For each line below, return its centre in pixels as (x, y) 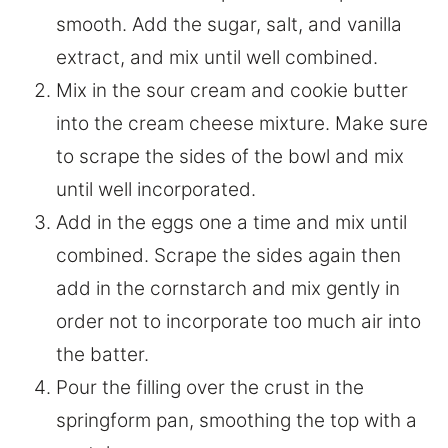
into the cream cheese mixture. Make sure (242, 124)
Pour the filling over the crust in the (210, 388)
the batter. (102, 355)
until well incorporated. (156, 190)
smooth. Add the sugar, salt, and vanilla (229, 25)
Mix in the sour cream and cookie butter (232, 91)
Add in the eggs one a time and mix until (231, 223)
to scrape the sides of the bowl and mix (230, 157)
